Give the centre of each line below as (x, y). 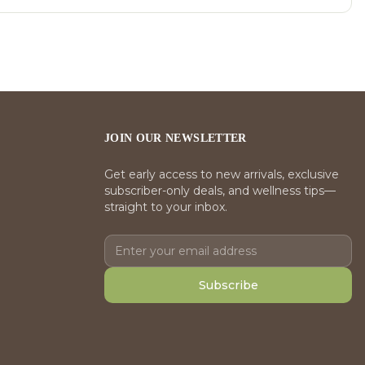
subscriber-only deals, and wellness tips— (220, 191)
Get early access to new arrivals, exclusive (222, 175)
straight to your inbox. (166, 207)
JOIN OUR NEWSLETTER (176, 139)
